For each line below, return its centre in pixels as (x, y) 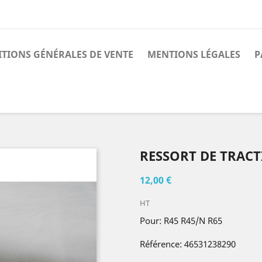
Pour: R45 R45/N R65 (181, 220)
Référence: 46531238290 (188, 244)
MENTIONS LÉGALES (194, 54)
